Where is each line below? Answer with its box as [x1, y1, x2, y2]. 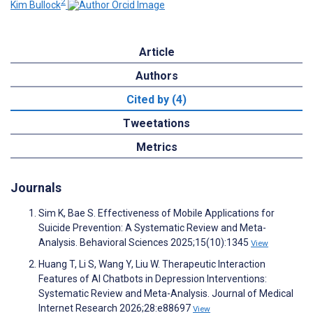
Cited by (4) [126, 92, 187, 106]
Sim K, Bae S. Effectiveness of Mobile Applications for [38, 208, 275, 219]
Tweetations [123, 116, 190, 130]
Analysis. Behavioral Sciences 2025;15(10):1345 [38, 237, 251, 249]
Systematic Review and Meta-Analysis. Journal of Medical [38, 288, 293, 300]
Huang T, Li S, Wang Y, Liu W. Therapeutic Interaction [38, 259, 265, 270]
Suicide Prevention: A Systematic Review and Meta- [38, 222, 266, 234]
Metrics [136, 140, 177, 154]
